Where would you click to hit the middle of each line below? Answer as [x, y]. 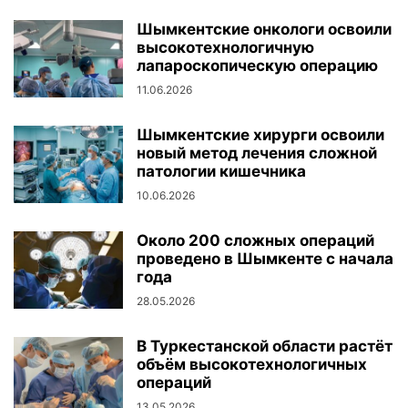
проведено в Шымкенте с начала [265, 259]
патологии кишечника [221, 172]
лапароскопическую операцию [257, 66]
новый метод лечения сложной [257, 153]
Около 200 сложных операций [255, 241]
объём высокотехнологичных [252, 365]
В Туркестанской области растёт [265, 347]
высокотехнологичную [225, 48]
